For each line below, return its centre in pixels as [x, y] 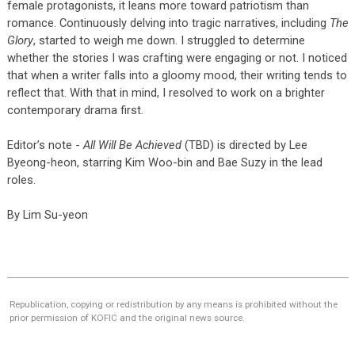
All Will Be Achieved [132, 145]
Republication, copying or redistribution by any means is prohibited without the [173, 304]
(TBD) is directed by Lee [244, 145]
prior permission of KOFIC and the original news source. [127, 317]
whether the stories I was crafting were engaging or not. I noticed [177, 57]
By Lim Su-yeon [47, 214]
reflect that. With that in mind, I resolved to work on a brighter [166, 92]
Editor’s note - [45, 145]
